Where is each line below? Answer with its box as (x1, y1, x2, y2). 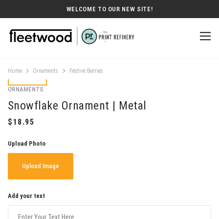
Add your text (8, 192, 45, 199)
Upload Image (22, 162, 59, 170)
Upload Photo (8, 139, 45, 147)
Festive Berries (69, 67, 103, 74)
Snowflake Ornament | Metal (8, 99, 147, 112)
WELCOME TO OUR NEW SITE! (66, 5, 153, 13)
